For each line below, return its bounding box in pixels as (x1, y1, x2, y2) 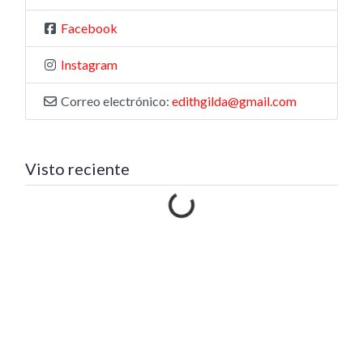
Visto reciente (25, 159, 130, 179)
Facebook (61, 20, 117, 36)
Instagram (61, 57, 117, 73)
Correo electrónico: (61, 93, 172, 109)
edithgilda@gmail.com (172, 93, 297, 109)
